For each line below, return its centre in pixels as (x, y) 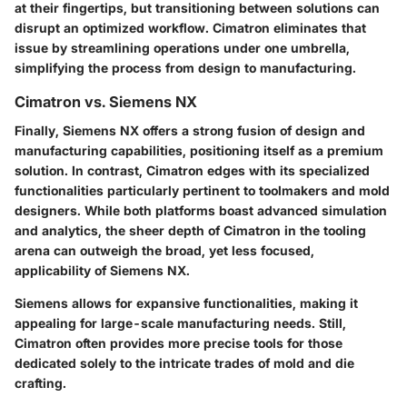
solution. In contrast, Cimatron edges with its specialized (192, 170)
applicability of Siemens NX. (102, 270)
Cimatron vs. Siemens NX (106, 101)
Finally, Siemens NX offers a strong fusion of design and (190, 130)
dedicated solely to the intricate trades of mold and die (184, 362)
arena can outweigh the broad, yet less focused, (164, 250)
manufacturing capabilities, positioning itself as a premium (199, 150)
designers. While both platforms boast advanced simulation (201, 210)
